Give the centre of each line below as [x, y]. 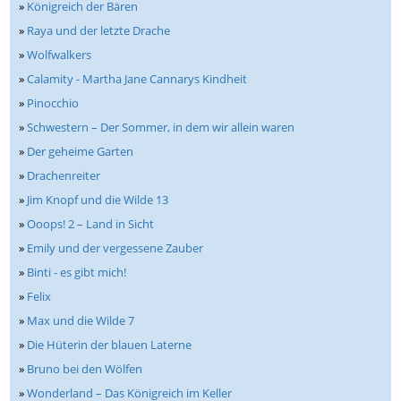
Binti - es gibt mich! [77, 273]
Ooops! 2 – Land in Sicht [91, 224]
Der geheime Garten [81, 152]
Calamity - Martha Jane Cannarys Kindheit [137, 79]
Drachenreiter [64, 176]
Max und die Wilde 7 [81, 321]
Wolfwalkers [60, 55]
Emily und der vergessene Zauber [115, 248]
